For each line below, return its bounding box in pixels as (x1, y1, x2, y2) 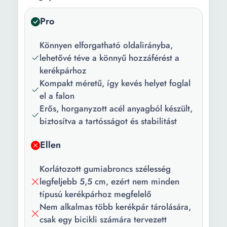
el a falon (40, 90, 74, 102)
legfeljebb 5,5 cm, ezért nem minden (40, 175, 179, 187)
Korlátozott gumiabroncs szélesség (40, 163, 171, 175)
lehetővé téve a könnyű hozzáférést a (40, 52, 179, 64)
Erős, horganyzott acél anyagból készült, (40, 102, 193, 115)
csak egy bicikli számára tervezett (40, 213, 167, 225)
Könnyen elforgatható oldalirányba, (40, 39, 173, 51)
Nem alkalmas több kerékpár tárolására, (40, 201, 191, 213)
